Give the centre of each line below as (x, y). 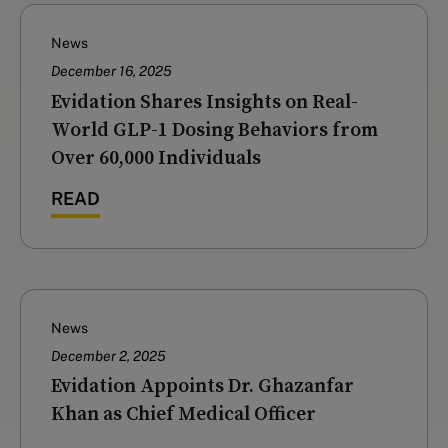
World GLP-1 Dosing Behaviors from (214, 129)
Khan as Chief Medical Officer (183, 414)
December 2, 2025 (108, 355)
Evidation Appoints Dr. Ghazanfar (202, 386)
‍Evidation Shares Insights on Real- (204, 101)
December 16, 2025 (111, 71)
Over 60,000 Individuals (156, 157)
